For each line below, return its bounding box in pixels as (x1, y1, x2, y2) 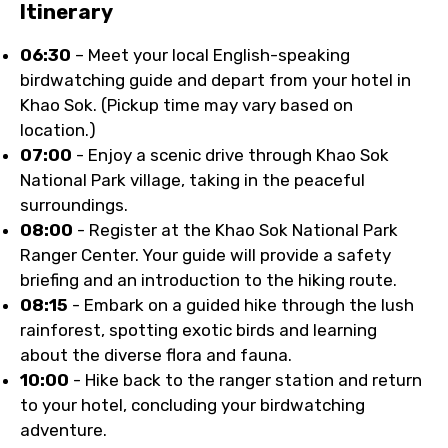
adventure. (20, 420, 107, 440)
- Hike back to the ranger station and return (69, 370, 422, 390)
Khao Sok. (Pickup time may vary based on (20, 95, 353, 115)
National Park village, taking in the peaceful (20, 170, 365, 190)
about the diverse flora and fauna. (20, 345, 292, 365)
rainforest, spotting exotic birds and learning (20, 320, 377, 340)
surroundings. (20, 195, 128, 215)
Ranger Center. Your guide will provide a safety (20, 245, 391, 265)
